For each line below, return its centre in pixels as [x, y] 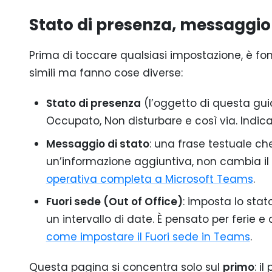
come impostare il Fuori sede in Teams [148, 237]
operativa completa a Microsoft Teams [149, 179]
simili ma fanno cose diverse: [106, 73]
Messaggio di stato [97, 144]
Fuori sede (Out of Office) [114, 202]
